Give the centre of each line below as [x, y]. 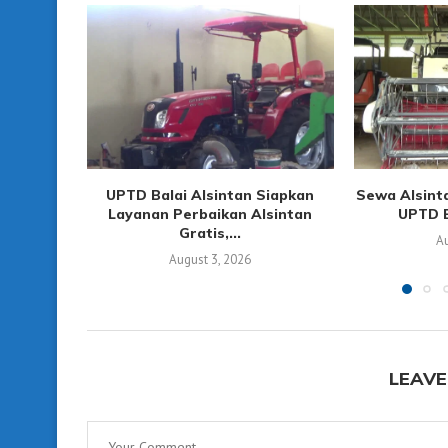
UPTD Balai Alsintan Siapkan [210, 195]
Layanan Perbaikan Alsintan [210, 214]
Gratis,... [210, 233]
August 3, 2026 [210, 260]
